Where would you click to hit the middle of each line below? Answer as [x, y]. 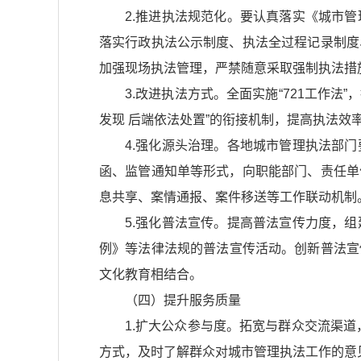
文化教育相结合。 [151, 275]
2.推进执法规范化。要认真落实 [215, 17]
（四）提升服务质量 [183, 301]
